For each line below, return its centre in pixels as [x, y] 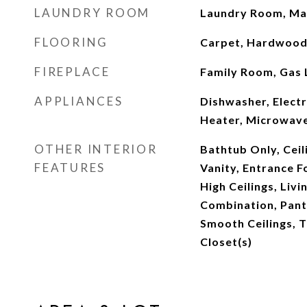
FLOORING [71, 42]
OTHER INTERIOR [96, 149]
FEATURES [70, 168]
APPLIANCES [79, 101]
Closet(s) [226, 242]
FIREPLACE [72, 72]
